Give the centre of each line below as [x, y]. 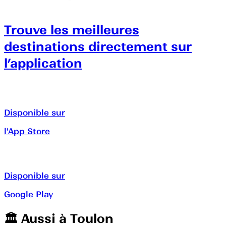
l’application [43, 63]
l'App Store [27, 131]
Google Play [29, 194]
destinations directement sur [98, 46]
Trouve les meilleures [72, 30]
